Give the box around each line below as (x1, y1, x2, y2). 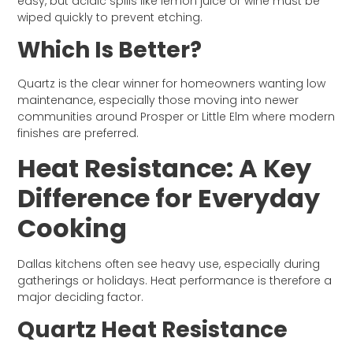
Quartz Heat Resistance (17, 314, 288, 346)
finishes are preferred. (17, 125, 139, 142)
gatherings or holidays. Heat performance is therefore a (17, 272, 333, 288)
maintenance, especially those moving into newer (17, 92, 299, 109)
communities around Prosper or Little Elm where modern (17, 109, 336, 125)
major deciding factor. (17, 288, 144, 305)
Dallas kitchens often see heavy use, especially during (17, 255, 321, 272)
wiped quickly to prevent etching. (17, 9, 203, 26)
